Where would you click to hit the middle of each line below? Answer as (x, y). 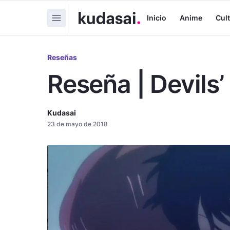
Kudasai (62, 113)
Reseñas (62, 57)
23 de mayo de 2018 (78, 124)
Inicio (157, 17)
